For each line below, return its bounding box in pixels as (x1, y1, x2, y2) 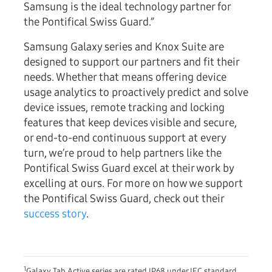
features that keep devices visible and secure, (24, 116, 237, 130)
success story (24, 207, 86, 221)
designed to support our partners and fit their (24, 55, 239, 69)
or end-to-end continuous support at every (24, 131, 226, 145)
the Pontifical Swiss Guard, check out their (24, 192, 224, 206)
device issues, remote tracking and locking (24, 101, 225, 115)
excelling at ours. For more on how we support (24, 177, 243, 191)
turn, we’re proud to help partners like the (24, 146, 222, 160)
